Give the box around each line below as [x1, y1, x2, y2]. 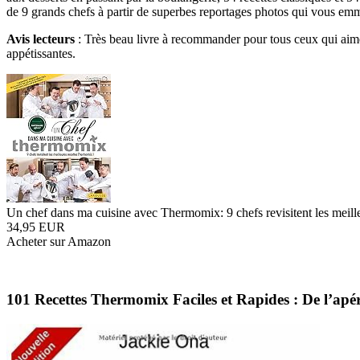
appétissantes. [6, 46, 76, 60]
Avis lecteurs [6, 31, 75, 46]
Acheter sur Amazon [6, 234, 111, 248]
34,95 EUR [6, 219, 65, 234]
